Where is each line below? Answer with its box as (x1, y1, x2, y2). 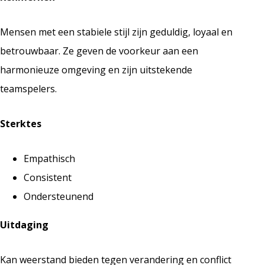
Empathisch (24, 152, 75, 166)
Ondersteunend (24, 190, 93, 203)
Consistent (24, 171, 72, 185)
